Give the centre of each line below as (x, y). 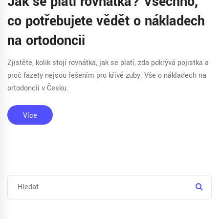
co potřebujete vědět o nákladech (106, 22)
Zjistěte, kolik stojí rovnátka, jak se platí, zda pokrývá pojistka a (108, 63)
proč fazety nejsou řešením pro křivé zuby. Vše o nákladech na (107, 76)
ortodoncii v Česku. (38, 88)
